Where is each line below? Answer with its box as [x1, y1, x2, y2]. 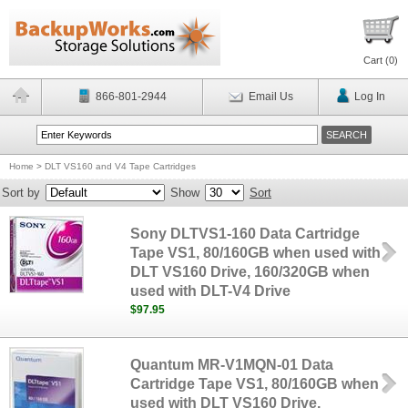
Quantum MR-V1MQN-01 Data [130, 357, 334, 372]
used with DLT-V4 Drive [130, 283, 291, 299]
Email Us [248, 90, 293, 103]
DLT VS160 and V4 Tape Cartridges [45, 161, 196, 171]
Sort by [2, 186, 40, 199]
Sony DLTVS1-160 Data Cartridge [130, 226, 361, 241]
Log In [353, 90, 385, 103]
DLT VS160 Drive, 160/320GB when [130, 264, 371, 280]
